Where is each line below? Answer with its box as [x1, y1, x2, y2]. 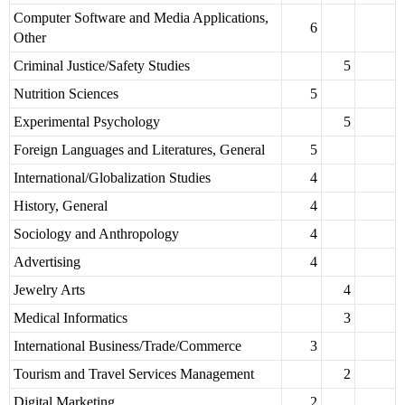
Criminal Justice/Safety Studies [14, 58, 190, 74]
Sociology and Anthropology [14, 226, 179, 242]
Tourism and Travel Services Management [14, 366, 254, 382]
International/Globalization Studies [14, 170, 211, 186]
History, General [14, 198, 108, 214]
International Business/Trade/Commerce [14, 338, 241, 354]
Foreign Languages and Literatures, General [14, 142, 265, 158]
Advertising [14, 254, 80, 270]
